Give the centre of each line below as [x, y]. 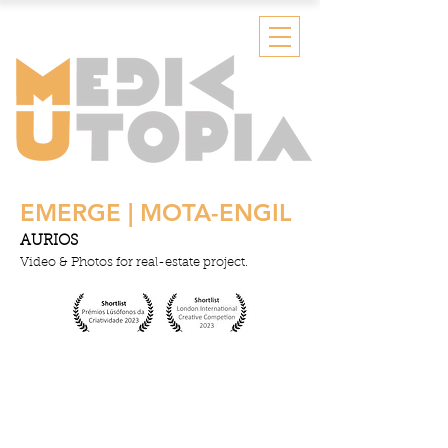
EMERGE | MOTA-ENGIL [155, 212]
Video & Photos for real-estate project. [134, 262]
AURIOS [49, 241]
